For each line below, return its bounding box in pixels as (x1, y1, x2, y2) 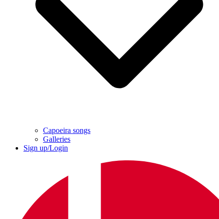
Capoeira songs (43, 126, 90, 134)
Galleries (43, 135, 70, 143)
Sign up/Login (23, 144, 68, 152)
